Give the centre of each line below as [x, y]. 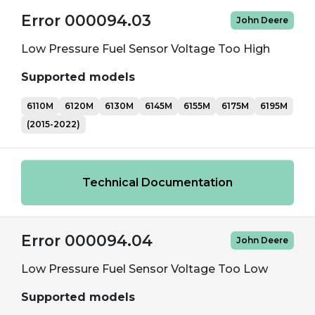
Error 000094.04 [87, 240]
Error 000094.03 [86, 20]
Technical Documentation [157, 182]
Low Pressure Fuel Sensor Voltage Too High [146, 49]
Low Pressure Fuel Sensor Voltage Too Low [144, 269]
